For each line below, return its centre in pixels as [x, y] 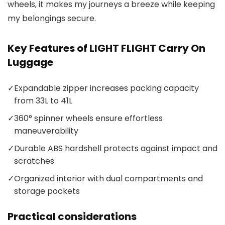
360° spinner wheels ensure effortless [88, 118]
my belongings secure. [52, 18]
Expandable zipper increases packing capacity [106, 88]
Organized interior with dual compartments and [108, 178]
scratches [34, 161]
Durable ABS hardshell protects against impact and [116, 148]
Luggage [30, 62]
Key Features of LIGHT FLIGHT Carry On [106, 48]
